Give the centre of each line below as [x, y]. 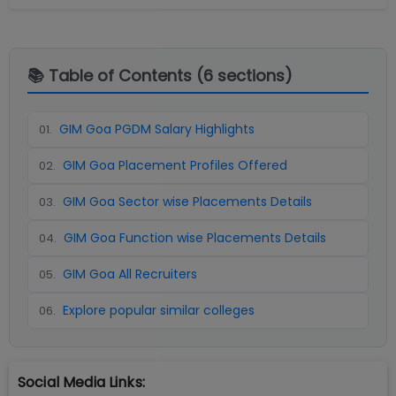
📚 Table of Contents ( [115, 76]
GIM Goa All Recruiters [130, 274]
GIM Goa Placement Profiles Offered [175, 165]
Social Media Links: [81, 382]
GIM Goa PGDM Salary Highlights [157, 129]
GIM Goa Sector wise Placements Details [187, 202]
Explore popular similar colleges [159, 310]
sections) [253, 76]
